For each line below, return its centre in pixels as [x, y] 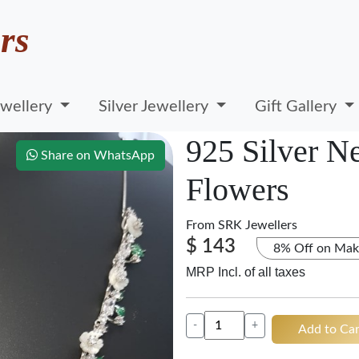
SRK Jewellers [258, 225]
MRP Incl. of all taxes [246, 272]
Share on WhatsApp [96, 155]
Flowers [238, 190]
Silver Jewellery [156, 106]
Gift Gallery [298, 106]
